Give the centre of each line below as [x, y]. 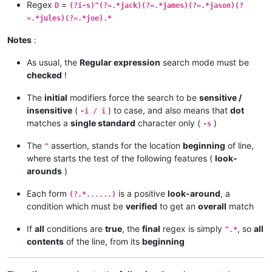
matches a [49, 123]
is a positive [142, 194]
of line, [240, 146]
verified [141, 206]
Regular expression [120, 63]
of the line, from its [103, 242]
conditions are [75, 229]
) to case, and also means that [168, 110]
